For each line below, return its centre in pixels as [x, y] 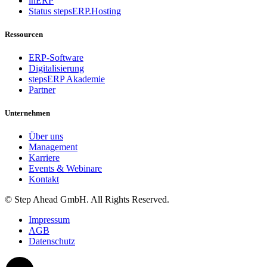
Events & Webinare [65, 169]
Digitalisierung [56, 69]
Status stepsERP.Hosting [75, 11]
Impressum [49, 220]
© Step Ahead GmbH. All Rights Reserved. [87, 200]
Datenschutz [52, 241]
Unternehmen [27, 113]
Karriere [44, 158]
